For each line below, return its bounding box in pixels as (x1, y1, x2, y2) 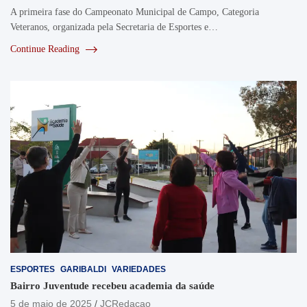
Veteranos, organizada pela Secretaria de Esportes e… (10, 21, 218, 32)
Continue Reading (10, 43, 82, 54)
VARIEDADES (112, 264, 166, 274)
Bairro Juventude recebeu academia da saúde (10, 280, 214, 291)
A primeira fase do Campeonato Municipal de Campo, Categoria (10, 6, 259, 17)
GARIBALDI (60, 264, 106, 274)
